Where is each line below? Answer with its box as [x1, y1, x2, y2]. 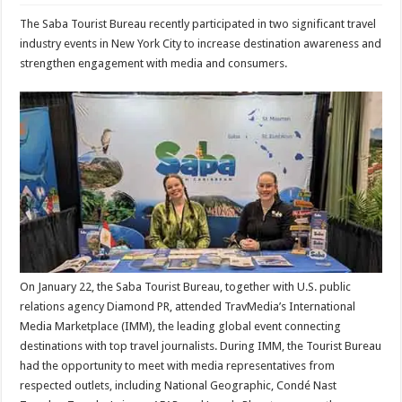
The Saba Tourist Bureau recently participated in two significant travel [20, 17, 377, 31]
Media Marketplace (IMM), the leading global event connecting [20, 319, 342, 333]
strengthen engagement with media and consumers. [20, 57, 288, 70]
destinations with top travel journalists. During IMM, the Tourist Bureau [20, 338, 382, 353]
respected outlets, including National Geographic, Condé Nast [20, 378, 337, 392]
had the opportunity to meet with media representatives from [20, 358, 336, 372]
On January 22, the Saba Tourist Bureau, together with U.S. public [20, 279, 352, 293]
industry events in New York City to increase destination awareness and [20, 37, 382, 50]
